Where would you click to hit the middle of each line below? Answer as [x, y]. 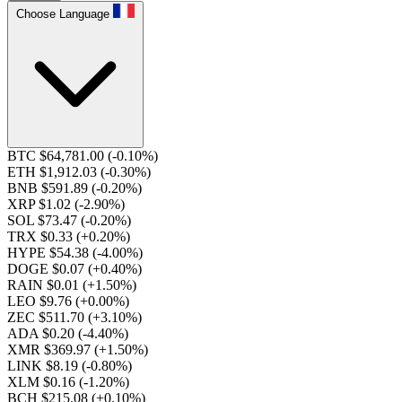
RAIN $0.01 [45, 285]
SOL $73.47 [44, 220]
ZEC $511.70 [48, 317]
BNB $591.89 [49, 188]
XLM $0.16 [43, 382]
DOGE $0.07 [48, 269]
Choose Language [63, 14]
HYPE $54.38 [50, 253]
